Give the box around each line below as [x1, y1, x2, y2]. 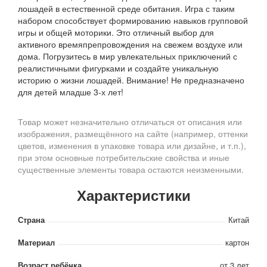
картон [225, 237, 249, 249]
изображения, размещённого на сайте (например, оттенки [18, 128, 248, 140]
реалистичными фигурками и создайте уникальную [18, 62, 219, 74]
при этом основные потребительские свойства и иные [18, 151, 229, 164]
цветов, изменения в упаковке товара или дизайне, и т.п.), [18, 139, 246, 152]
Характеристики [76, 185, 191, 206]
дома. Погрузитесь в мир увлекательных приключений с [18, 50, 237, 63]
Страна [18, 214, 45, 226]
